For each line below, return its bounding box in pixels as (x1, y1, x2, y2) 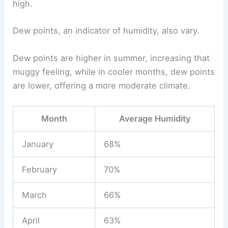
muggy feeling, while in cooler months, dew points (13, 66, 215, 77)
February (21, 164, 57, 175)
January (21, 138, 53, 149)
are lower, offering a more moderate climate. (13, 80, 191, 91)
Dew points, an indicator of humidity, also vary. (13, 25, 200, 36)
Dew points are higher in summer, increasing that (13, 52, 210, 63)
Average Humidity (119, 113, 191, 124)
